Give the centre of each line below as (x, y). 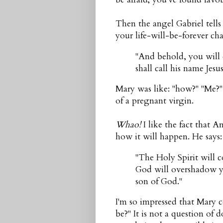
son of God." (159, 181)
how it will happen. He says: (169, 137)
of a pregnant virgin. (155, 101)
